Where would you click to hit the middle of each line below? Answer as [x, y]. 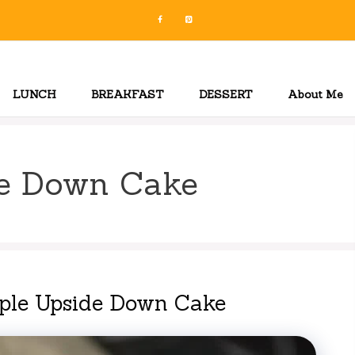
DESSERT [226, 94]
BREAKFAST [128, 94]
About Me [315, 94]
